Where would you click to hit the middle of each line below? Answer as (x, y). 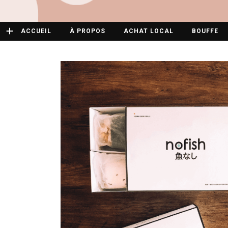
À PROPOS (88, 31)
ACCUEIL (36, 31)
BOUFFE (205, 31)
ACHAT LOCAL (149, 31)
